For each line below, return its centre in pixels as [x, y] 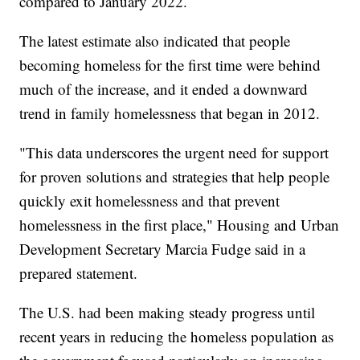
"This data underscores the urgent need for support [174, 153]
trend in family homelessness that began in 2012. [170, 113]
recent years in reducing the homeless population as [177, 337]
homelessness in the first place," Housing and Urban [180, 225]
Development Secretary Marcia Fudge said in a [163, 249]
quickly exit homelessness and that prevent [150, 201]
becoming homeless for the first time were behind [170, 65]
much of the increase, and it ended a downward [164, 89]
